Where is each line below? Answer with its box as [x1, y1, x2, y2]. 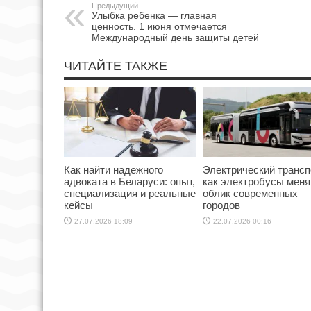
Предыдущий [92, 1, 138, 10]
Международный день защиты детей [92, 32, 259, 44]
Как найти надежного [64, 164, 163, 176]
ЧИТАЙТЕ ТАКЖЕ [64, 59, 167, 74]
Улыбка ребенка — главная [92, 10, 217, 22]
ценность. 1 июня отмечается [92, 21, 227, 33]
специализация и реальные [64, 187, 196, 200]
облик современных [203, 187, 298, 200]
